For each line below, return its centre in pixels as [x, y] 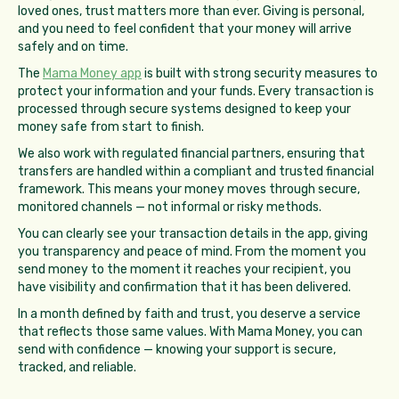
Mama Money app [92, 74]
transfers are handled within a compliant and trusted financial [196, 172]
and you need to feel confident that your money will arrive [185, 29]
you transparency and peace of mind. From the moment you [192, 252]
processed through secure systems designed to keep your [184, 110]
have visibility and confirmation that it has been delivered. [184, 288]
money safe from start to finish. [111, 127]
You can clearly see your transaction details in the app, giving [193, 234]
